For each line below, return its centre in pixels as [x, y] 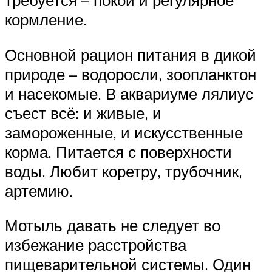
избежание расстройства [96, 245]
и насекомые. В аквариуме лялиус [129, 93]
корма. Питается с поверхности [118, 151]
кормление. [46, 20]
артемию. [39, 190]
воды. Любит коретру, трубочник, [124, 171]
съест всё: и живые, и [83, 113]
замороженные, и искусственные [124, 132]
